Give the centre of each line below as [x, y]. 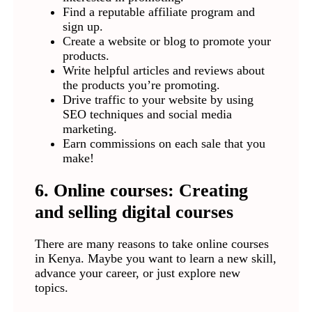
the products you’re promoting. [141, 85]
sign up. [83, 27]
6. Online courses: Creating [141, 190]
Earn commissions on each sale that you [164, 144]
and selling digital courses [134, 212]
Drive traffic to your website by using [158, 100]
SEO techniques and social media [147, 115]
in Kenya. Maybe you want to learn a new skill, [155, 259]
